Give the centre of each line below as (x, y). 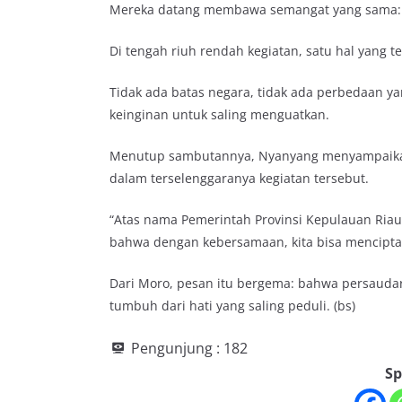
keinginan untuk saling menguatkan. (219, 114)
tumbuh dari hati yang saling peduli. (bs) (232, 305)
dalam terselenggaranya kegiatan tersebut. (239, 178)
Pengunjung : (175, 348)
